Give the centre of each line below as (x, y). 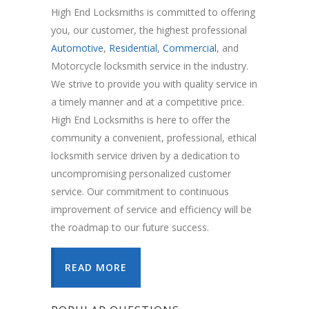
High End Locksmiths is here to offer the (141, 120)
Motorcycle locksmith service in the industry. (150, 66)
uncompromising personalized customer (141, 174)
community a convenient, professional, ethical (154, 138)
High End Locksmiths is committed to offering (153, 12)
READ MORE (96, 268)
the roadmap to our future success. (130, 228)
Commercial (190, 48)
